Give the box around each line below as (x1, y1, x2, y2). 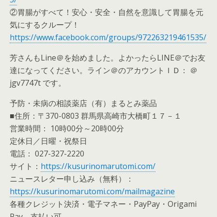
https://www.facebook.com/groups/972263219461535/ (10, 32, 206, 43)
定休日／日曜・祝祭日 (10, 136, 87, 147)
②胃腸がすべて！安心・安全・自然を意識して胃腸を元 (10, 7, 203, 18)
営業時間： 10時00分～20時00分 (10, 123, 124, 134)
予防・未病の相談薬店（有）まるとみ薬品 (10, 98, 157, 109)
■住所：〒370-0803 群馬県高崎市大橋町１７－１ (10, 110, 182, 122)
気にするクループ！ (10, 19, 79, 31)
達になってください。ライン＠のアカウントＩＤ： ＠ (10, 65, 198, 76)
